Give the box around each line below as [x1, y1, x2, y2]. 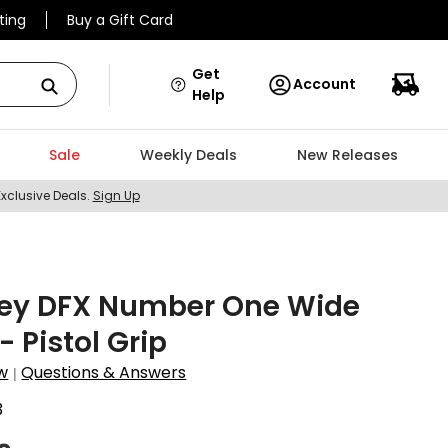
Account [293, 74, 356, 94]
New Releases [296, 145, 398, 165]
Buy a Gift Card [67, 10, 173, 30]
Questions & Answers [21, 361, 187, 384]
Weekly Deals [139, 145, 237, 165]
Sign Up [92, 187, 140, 204]
